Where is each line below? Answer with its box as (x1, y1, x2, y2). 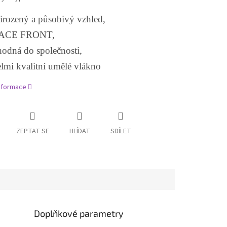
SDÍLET (110, 126, 131, 137)
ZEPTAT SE (16, 126, 49, 137)
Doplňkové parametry (34, 207, 124, 219)
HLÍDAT (69, 126, 90, 137)
